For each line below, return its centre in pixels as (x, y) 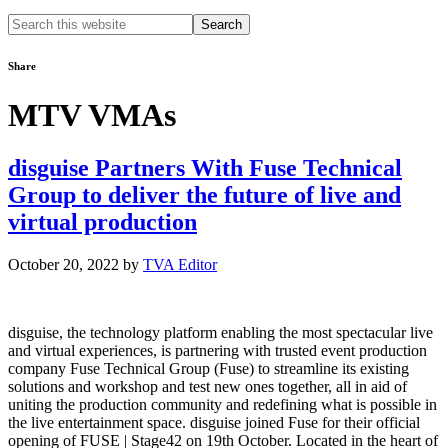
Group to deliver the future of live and (204, 195)
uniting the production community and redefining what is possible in (222, 405)
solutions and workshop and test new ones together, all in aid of (207, 387)
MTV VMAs (92, 114)
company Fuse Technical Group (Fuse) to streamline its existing (208, 369)
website (31, 57)
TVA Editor (180, 265)
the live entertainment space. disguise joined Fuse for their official (214, 423)
